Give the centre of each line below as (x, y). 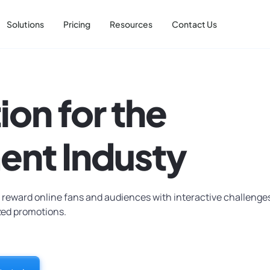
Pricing (77, 24)
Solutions (25, 24)
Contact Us (194, 24)
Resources (131, 24)
